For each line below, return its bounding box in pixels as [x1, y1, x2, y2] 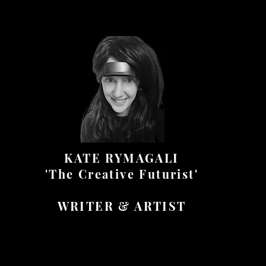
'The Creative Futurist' [45, 166, 199, 182]
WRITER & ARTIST [57, 198, 186, 214]
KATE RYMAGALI [64, 150, 179, 166]
